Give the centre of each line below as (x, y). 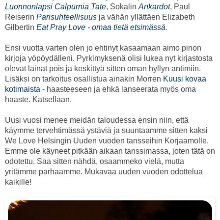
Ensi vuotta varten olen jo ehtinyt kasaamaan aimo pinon (103, 48)
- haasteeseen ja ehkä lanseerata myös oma (118, 89)
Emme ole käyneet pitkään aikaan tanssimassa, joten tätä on (110, 151)
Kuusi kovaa (185, 79)
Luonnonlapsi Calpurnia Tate (55, 6)
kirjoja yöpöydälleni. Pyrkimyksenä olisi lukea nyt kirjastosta (109, 58)
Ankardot (154, 6)
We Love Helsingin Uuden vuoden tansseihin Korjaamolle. (107, 140)
